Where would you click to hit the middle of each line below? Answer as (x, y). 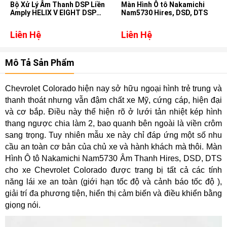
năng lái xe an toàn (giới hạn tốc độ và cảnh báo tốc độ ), (113, 181)
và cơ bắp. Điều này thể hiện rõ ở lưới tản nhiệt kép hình (113, 111)
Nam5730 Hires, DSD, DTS (164, 12)
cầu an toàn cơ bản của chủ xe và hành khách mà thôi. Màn (113, 146)
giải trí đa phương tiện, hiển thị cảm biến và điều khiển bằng (113, 193)
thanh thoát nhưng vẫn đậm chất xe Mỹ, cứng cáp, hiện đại (113, 100)
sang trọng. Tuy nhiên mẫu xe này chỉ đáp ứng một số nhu (113, 135)
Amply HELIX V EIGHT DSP (53, 12)
